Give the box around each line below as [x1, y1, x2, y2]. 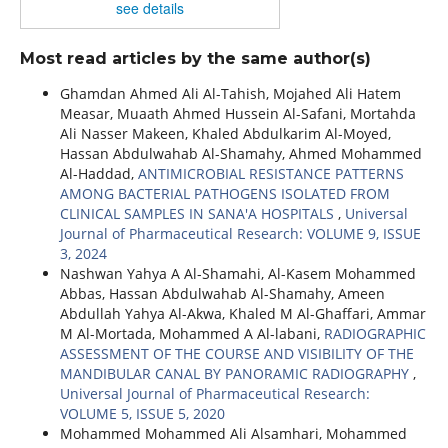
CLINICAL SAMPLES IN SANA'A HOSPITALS [59, 203, 338, 223]
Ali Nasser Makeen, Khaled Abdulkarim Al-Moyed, [59, 123, 391, 143]
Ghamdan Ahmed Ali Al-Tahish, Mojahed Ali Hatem [59, 83, 401, 103]
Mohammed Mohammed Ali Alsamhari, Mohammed [59, 423, 407, 443]
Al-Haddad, [59, 163, 138, 183]
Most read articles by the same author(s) [19, 48, 371, 68]
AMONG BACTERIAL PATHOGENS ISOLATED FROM [59, 183, 390, 203]
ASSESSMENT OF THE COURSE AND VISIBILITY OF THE [59, 343, 414, 363]
